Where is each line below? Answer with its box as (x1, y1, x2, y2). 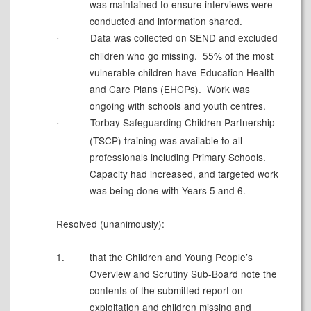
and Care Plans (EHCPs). (89, 82, 201, 96)
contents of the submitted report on (89, 283, 243, 298)
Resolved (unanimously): (56, 217, 165, 231)
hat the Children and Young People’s (92, 250, 253, 264)
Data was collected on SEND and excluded (87, 31, 278, 45)
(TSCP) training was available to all (89, 133, 242, 148)
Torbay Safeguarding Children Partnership (87, 115, 275, 130)
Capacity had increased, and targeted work (89, 167, 278, 181)
